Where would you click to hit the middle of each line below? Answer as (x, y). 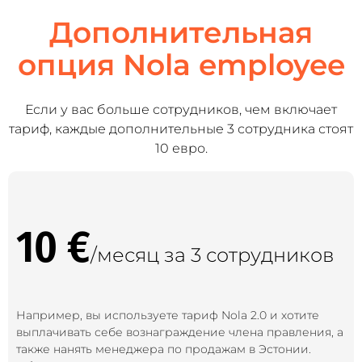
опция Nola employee (181, 65)
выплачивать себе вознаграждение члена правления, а (180, 332)
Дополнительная (181, 32)
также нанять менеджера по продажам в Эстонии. (164, 349)
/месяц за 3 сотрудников (212, 255)
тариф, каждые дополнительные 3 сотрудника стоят (181, 129)
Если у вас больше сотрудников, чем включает (181, 109)
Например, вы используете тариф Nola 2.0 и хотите (168, 315)
